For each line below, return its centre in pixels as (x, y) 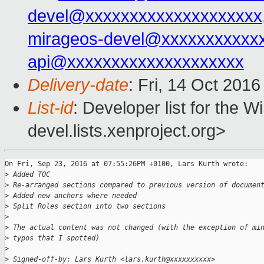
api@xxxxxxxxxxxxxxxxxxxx (136, 62)
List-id (50, 108)
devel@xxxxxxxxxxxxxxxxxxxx (145, 16)
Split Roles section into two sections (87, 207)
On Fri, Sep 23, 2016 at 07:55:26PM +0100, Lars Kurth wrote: (126, 164)
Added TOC (29, 175)
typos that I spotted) (54, 238)
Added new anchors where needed (73, 196)
